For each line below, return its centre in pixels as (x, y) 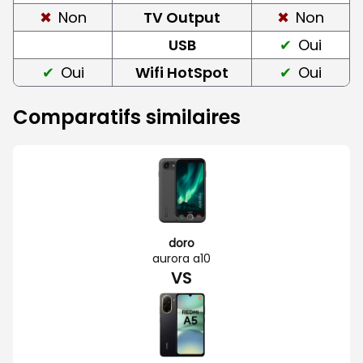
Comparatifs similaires (127, 117)
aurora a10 (181, 258)
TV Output (182, 17)
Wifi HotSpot (182, 72)
